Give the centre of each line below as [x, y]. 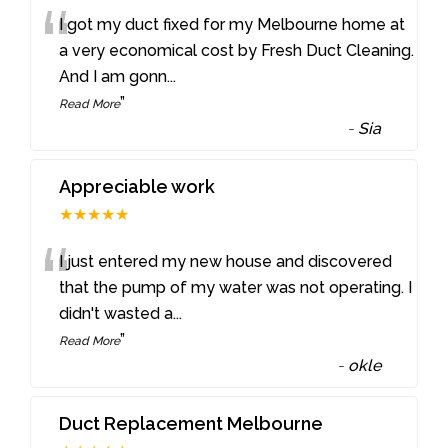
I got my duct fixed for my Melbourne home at [232, 25]
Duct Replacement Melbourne [191, 423]
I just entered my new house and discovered [226, 262]
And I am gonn [113, 77]
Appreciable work [137, 187]
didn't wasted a [116, 314]
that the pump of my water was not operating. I [236, 288]
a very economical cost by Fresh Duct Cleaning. [237, 51]
